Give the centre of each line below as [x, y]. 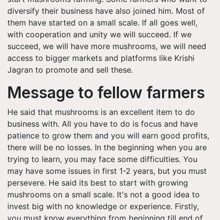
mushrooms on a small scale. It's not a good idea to [104, 194]
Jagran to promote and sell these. [71, 69]
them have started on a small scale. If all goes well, [102, 22]
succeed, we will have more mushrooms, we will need [107, 46]
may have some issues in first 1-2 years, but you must [107, 171]
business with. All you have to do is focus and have [103, 124]
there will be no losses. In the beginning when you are [107, 147]
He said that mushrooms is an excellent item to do [101, 112]
